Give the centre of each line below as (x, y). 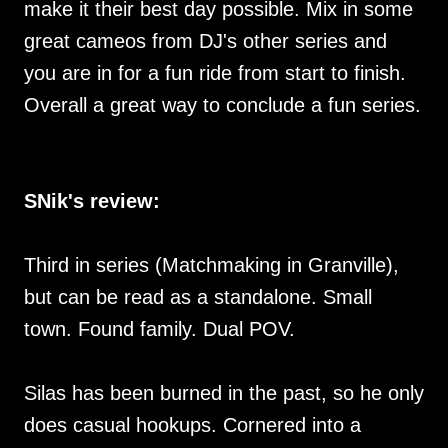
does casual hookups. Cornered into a (192, 425)
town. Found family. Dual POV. (162, 329)
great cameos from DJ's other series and (205, 41)
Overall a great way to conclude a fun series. (222, 105)
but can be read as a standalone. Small (198, 297)
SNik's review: (92, 201)
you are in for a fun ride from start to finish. (215, 73)
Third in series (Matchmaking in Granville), (211, 265)
